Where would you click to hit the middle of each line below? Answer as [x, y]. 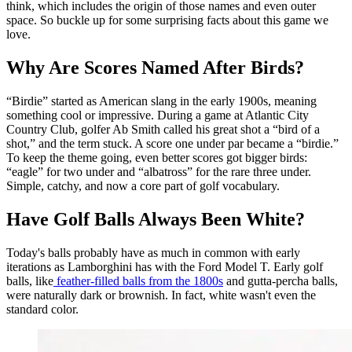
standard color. [42, 309]
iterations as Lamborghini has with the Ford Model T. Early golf [165, 266]
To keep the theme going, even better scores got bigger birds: [157, 157]
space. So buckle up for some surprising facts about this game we [167, 20]
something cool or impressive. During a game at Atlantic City [158, 115]
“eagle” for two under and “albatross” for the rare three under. [159, 171]
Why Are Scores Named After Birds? [155, 67]
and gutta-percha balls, [280, 280]
